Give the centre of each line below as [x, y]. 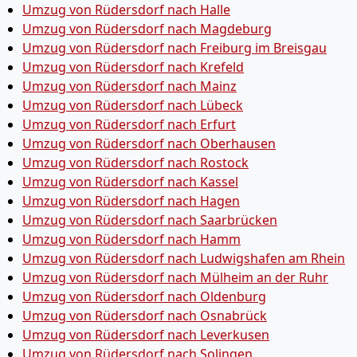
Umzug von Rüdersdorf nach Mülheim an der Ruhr [175, 277]
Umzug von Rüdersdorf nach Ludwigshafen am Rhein [184, 258]
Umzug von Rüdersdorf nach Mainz [129, 86]
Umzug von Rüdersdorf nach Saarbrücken [150, 220]
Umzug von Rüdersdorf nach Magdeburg [147, 28]
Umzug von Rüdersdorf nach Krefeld [133, 67]
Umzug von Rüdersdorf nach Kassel [130, 181]
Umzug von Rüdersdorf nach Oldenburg [144, 296]
